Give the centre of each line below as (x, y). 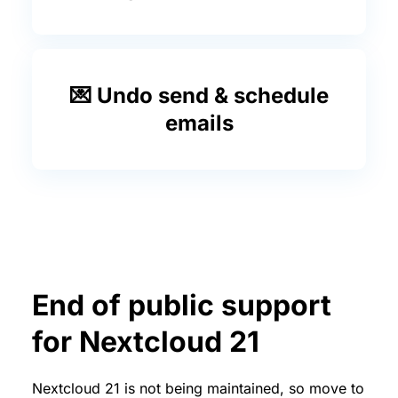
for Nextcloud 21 (146, 341)
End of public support (182, 305)
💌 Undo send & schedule (199, 95)
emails (199, 123)
